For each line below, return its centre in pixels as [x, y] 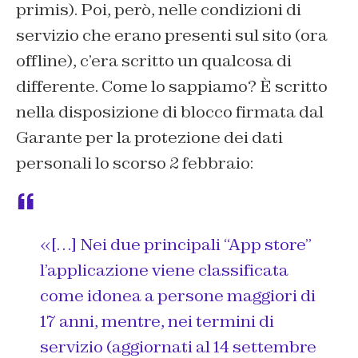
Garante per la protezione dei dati [149, 138]
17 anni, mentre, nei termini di [157, 322]
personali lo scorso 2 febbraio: [135, 163]
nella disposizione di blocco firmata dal [170, 112]
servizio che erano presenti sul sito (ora [172, 36]
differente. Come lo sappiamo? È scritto [172, 87]
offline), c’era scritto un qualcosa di [154, 61]
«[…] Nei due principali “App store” [176, 245]
